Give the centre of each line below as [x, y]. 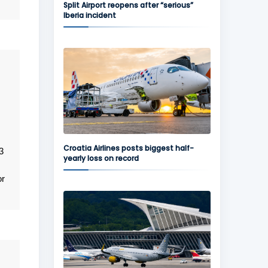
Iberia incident [89, 15]
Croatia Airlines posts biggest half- [128, 148]
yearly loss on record [101, 158]
